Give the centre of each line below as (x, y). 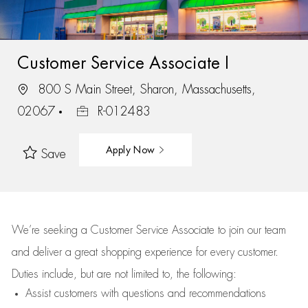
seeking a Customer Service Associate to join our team (163, 230)
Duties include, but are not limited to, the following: (124, 274)
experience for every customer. (211, 252)
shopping (123, 252)
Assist (38, 294)
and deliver (38, 252)
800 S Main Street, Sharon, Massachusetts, (144, 89)
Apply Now (132, 150)
